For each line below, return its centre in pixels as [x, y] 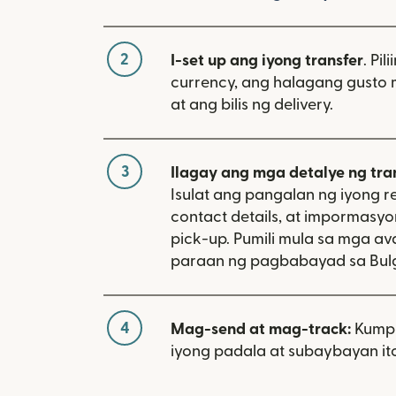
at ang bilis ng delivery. [252, 105]
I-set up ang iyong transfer [267, 61]
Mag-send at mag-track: [261, 330]
